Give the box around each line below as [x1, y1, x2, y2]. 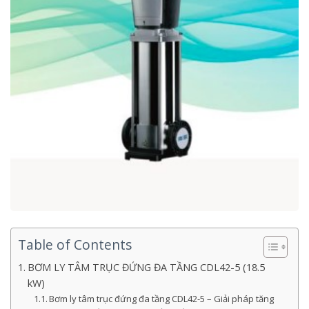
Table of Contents [18, 235, 132, 255]
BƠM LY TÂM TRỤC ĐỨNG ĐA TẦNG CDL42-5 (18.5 [27, 261, 265, 275]
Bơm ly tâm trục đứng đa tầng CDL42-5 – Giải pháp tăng [49, 292, 275, 306]
